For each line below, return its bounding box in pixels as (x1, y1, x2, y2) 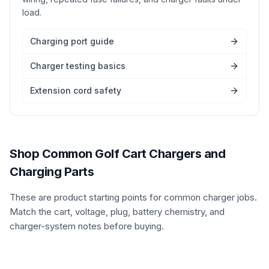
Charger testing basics (30, 61, 125, 71)
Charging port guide (30, 36, 114, 46)
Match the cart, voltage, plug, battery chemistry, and (10, 206, 225, 217)
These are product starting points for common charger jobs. (10, 192, 257, 203)
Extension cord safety (30, 85, 121, 95)
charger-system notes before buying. (10, 220, 164, 232)
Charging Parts (10, 165, 94, 179)
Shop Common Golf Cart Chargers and (10, 147, 225, 161)
